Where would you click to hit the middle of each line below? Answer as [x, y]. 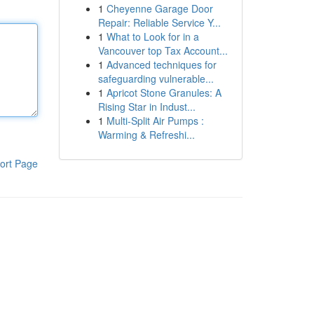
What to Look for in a [152, 36]
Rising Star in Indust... [146, 107]
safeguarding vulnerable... [156, 78]
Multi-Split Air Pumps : [155, 121]
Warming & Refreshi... [146, 135]
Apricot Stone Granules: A [164, 93]
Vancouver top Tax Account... [163, 50]
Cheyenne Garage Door [159, 8]
